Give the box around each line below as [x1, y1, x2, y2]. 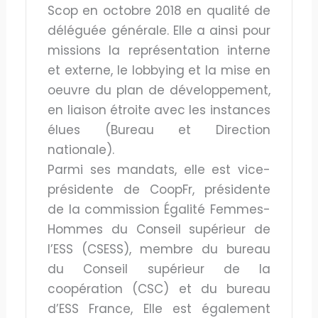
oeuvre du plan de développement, [48, 81, 270, 99]
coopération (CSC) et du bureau [48, 280, 270, 297]
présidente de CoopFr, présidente [48, 180, 270, 198]
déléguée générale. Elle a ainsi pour [48, 21, 270, 39]
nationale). [48, 141, 115, 158]
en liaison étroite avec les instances [48, 101, 270, 119]
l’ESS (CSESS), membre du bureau [48, 240, 270, 258]
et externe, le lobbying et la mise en [48, 61, 270, 79]
